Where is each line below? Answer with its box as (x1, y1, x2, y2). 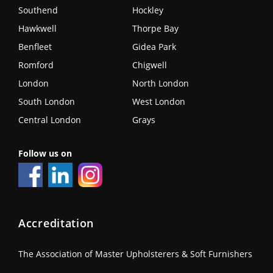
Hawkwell (18, 22, 57, 34)
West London (132, 95, 185, 107)
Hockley (132, 4, 163, 16)
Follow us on (18, 147, 72, 159)
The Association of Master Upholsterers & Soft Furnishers (18, 247, 252, 260)
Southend (18, 4, 58, 16)
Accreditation (18, 215, 94, 230)
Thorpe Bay (132, 22, 179, 34)
